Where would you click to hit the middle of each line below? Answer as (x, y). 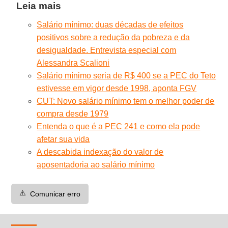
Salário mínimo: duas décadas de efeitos (110, 24)
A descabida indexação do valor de (100, 152)
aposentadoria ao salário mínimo (96, 164)
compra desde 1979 (73, 113)
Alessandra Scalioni (73, 63)
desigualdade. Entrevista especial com (107, 50)
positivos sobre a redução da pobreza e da (113, 37)
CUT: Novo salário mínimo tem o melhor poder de (126, 101)
